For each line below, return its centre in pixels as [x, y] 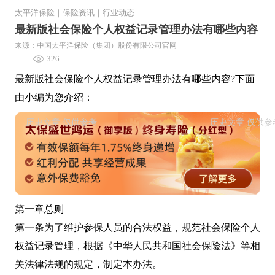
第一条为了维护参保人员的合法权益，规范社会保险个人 [137, 228]
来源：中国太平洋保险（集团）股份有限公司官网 [96, 45]
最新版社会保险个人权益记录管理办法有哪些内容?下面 [135, 79]
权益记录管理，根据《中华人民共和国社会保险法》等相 [137, 246]
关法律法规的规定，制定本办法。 [88, 265]
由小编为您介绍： [54, 97]
